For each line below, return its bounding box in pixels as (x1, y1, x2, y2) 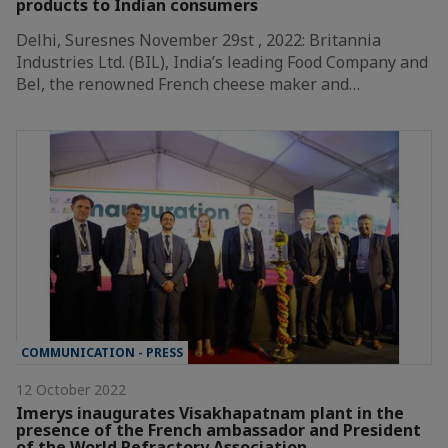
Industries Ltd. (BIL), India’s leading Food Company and (16, 51, 428, 73)
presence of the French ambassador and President (16, 418, 421, 441)
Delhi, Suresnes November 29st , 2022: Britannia (16, 29, 381, 51)
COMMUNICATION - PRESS (21, 343, 183, 361)
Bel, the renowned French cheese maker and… (16, 73, 360, 95)
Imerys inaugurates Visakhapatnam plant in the (16, 401, 404, 424)
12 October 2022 (16, 379, 126, 399)
